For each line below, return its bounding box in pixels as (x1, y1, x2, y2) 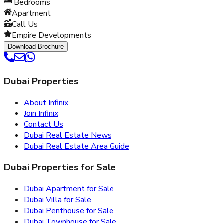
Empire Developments (12, 30, 91, 41)
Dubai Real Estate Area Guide (24, 140, 129, 152)
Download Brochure (8, 43, 64, 51)
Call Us (12, 19, 38, 30)
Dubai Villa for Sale (24, 194, 91, 206)
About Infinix (24, 97, 68, 108)
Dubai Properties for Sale (4, 161, 116, 174)
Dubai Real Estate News (24, 129, 111, 141)
